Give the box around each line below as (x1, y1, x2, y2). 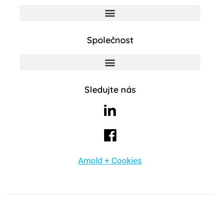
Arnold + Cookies (78, 155, 142, 165)
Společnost (86, 34, 134, 46)
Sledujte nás (84, 83, 136, 95)
